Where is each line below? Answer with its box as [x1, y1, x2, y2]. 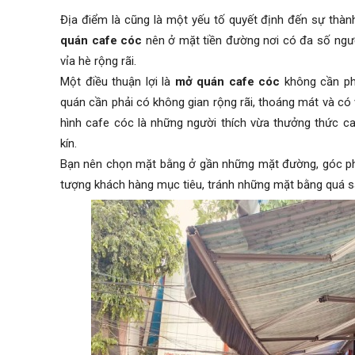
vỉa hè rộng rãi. [60, 54, 136, 69]
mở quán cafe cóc [174, 74, 284, 90]
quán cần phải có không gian [60, 95, 210, 110]
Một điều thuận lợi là [60, 74, 175, 90]
